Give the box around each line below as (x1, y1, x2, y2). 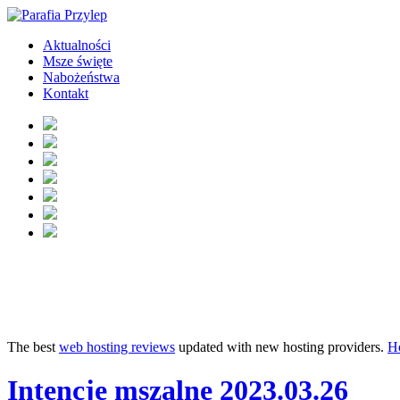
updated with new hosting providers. (175, 339, 387, 354)
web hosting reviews (59, 339, 175, 354)
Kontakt (43, 86, 88, 101)
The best (7, 339, 59, 354)
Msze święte (43, 54, 112, 69)
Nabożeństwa (43, 70, 120, 85)
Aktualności (43, 37, 111, 53)
